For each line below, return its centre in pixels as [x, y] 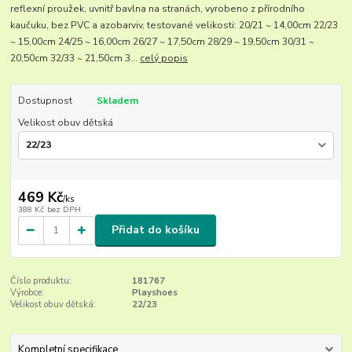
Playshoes [154, 292]
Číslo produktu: [41, 280]
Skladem [117, 100]
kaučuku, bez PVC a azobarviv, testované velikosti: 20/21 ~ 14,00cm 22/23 [174, 25]
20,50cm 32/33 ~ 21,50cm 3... [75, 58]
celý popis [164, 58]
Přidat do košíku [156, 230]
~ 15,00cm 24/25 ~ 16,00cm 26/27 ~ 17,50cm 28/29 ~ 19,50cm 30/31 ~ [163, 41]
